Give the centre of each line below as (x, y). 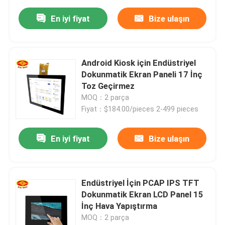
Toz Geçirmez (108, 86)
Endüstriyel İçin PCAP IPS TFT (141, 183)
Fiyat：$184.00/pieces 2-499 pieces (140, 109)
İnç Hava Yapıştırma (120, 206)
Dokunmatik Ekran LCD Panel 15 (143, 195)
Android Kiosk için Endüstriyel (139, 63)
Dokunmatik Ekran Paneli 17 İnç (142, 75)
